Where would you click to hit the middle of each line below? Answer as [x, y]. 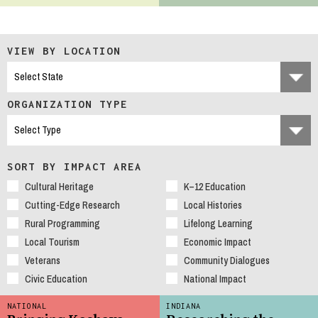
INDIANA [183, 306]
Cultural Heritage [59, 187]
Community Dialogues [227, 261]
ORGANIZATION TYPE [67, 104]
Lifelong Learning [218, 224]
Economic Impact [218, 242]
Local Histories [213, 205]
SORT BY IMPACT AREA [75, 167]
